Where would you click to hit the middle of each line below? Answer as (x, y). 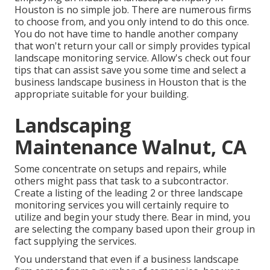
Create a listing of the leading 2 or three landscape (129, 193)
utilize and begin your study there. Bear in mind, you (132, 217)
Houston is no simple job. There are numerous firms (133, 10)
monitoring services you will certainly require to (122, 205)
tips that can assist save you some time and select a (130, 70)
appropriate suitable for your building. (102, 94)
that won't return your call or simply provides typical (132, 46)
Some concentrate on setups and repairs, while (121, 169)
